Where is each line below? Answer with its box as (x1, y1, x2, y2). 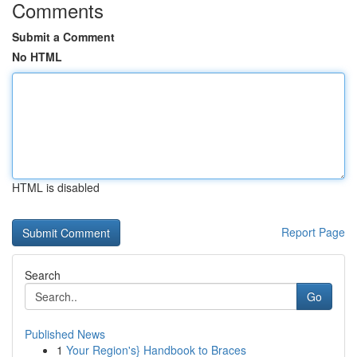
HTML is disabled (12, 179, 100, 195)
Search (25, 267, 61, 283)
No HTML (12, 49, 62, 65)
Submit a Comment (12, 29, 115, 45)
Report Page (281, 224, 345, 240)
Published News (25, 326, 105, 342)
